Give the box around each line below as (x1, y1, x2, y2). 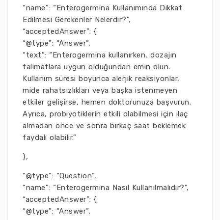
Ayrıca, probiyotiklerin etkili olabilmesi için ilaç (23, 110, 188, 118)
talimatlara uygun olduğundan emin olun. (23, 62, 170, 71)
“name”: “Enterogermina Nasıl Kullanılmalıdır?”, (23, 183, 189, 192)
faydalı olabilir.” (23, 133, 76, 142)
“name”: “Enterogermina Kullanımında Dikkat (23, 3, 182, 12)
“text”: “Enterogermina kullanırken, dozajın (23, 51, 177, 59)
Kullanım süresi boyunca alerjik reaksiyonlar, (23, 74, 180, 83)
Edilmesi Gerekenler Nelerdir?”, (23, 15, 131, 24)
